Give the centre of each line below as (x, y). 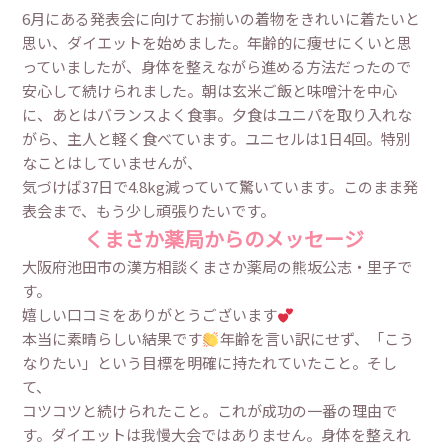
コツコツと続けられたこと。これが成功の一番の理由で (210, 411)
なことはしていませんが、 (112, 163)
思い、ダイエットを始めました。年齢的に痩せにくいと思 (217, 43)
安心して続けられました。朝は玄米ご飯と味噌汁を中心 (210, 91)
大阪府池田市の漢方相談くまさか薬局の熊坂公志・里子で (217, 267)
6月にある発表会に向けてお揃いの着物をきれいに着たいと (221, 19)
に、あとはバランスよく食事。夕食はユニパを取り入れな (217, 115)
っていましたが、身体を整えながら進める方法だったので (217, 67)
